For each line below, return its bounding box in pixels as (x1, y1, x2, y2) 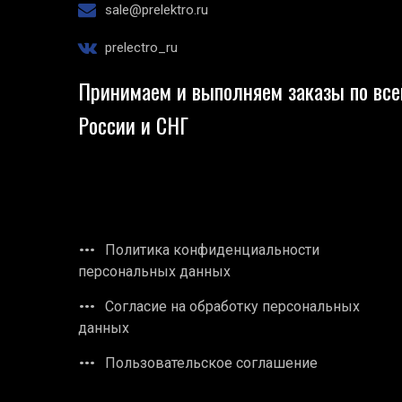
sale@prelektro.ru (105, 2, 208, 19)
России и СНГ (78, 109, 188, 142)
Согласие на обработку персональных (105, 298, 360, 316)
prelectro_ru (105, 39, 178, 57)
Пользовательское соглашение (105, 354, 318, 372)
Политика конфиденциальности (105, 241, 319, 259)
